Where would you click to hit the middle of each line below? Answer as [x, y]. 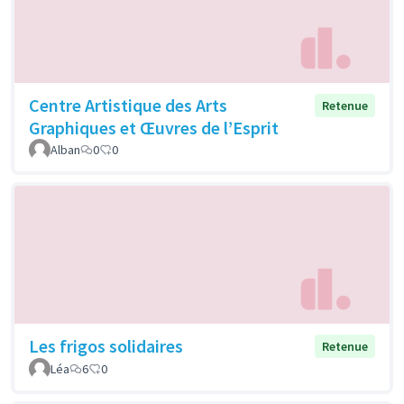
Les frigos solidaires [106, 346]
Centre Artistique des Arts [128, 105]
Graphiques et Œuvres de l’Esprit [154, 127]
